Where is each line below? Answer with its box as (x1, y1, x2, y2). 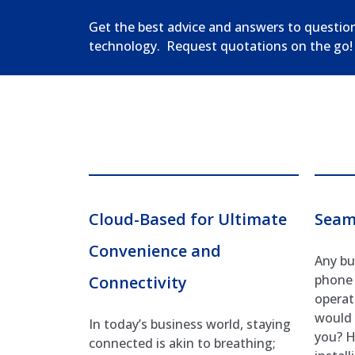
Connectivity (89, 271, 187, 293)
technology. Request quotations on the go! (89, 37, 353, 55)
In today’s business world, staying (89, 315, 291, 333)
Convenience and (89, 239, 221, 261)
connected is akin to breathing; (89, 334, 276, 352)
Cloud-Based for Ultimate (89, 208, 287, 230)
